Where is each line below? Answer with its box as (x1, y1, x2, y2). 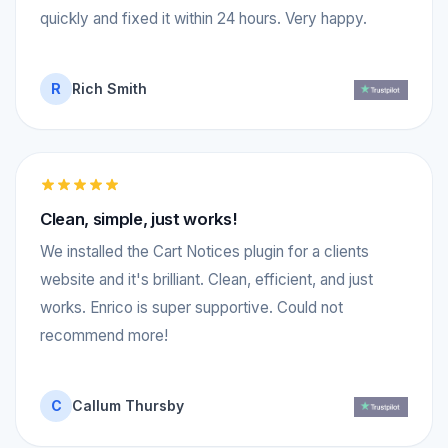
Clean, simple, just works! (40, 208, 238, 229)
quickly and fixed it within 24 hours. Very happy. (40, 8, 367, 28)
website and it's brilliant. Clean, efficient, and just (40, 269, 373, 289)
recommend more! (40, 325, 168, 345)
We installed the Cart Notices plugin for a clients (40, 241, 369, 261)
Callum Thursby (72, 396, 184, 414)
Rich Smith (72, 79, 147, 97)
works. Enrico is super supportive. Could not (40, 297, 343, 317)
